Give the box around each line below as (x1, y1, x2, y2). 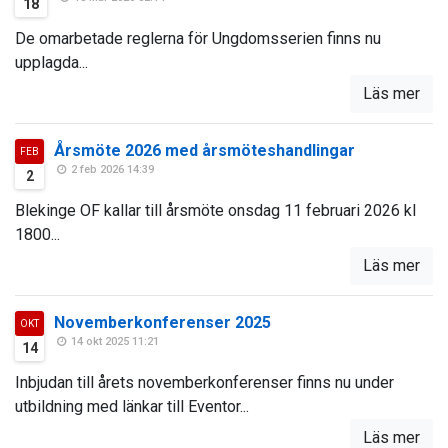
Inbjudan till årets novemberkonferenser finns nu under (15, 373, 394, 393)
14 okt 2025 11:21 (68, 335, 160, 349)
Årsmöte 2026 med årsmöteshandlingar (54, 141, 355, 161)
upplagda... (15, 53, 88, 73)
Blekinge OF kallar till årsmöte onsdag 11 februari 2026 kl (15, 201, 416, 221)
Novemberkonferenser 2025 (54, 313, 271, 333)
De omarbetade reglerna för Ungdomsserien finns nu (15, 29, 381, 49)
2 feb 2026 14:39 (68, 163, 155, 177)
